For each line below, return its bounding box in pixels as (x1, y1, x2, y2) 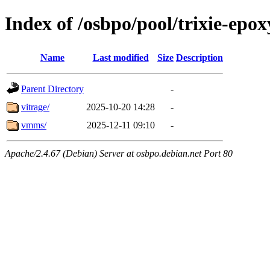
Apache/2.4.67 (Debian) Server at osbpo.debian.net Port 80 (5, 148, 233, 159)
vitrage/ (21, 101, 49, 112)
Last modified (92, 52, 149, 63)
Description (176, 52, 223, 63)
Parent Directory (21, 83, 84, 94)
